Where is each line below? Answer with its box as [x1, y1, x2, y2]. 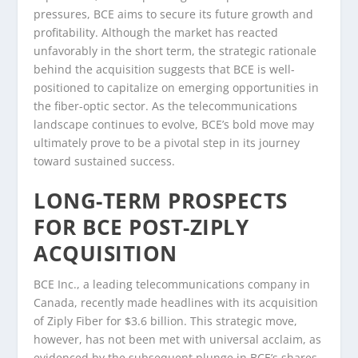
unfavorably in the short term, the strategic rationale [34, 42, 317, 58]
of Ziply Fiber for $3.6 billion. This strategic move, [34, 313, 298, 329]
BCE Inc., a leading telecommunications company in [34, 276, 311, 292]
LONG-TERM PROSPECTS [34, 186, 288, 216]
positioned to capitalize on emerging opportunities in [34, 79, 320, 95]
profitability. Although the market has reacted [34, 24, 279, 40]
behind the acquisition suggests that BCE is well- [34, 61, 296, 77]
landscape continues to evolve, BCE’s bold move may [34, 116, 315, 132]
